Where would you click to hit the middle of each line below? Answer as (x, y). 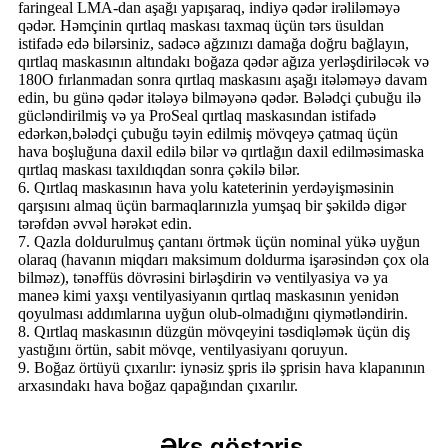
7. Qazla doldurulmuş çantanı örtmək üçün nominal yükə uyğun (219, 241)
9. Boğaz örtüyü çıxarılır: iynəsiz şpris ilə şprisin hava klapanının (221, 367)
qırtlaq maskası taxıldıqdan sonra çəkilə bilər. (159, 169)
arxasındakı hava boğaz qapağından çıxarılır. (158, 385)
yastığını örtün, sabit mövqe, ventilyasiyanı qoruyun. (183, 349)
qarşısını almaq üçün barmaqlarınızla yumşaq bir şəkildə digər (212, 205)
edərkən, (45, 133)
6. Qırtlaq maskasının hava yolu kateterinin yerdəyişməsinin (206, 187)
